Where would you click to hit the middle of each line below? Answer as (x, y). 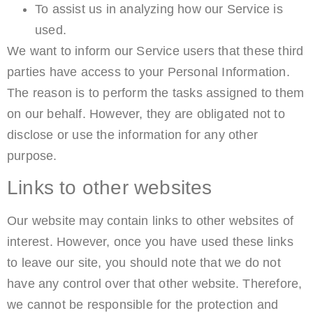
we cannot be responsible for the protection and (143, 304)
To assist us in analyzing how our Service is (159, 9)
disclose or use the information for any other (133, 134)
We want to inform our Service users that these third (155, 51)
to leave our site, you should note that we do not (144, 262)
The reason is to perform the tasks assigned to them (156, 93)
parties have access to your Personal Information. (148, 72)
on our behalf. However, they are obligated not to (146, 114)
